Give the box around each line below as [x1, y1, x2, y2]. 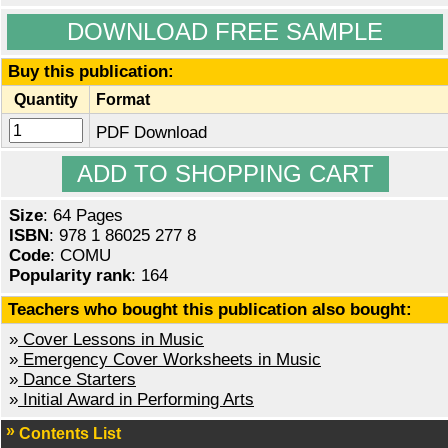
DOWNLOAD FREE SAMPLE [67, 18, 383, 46]
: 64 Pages [43, 206, 123, 226]
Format [96, 90, 150, 109]
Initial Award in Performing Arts [18, 390, 254, 410]
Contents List [19, 425, 121, 443]
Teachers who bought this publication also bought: [8, 300, 412, 320]
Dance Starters [18, 370, 136, 390]
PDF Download [96, 123, 207, 143]
